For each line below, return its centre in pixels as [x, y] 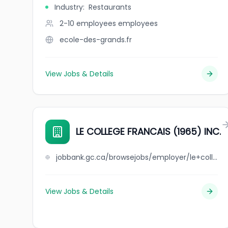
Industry [69, 7]
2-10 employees [88, 23]
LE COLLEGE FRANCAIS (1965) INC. [148, 132]
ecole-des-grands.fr [96, 40]
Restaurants [110, 7]
